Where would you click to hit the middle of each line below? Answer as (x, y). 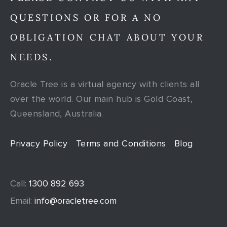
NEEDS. (32, 57)
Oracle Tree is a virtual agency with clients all (105, 84)
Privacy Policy (39, 143)
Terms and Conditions (121, 143)
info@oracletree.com (74, 200)
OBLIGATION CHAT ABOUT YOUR (107, 37)
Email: (21, 200)
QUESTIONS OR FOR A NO (86, 17)
